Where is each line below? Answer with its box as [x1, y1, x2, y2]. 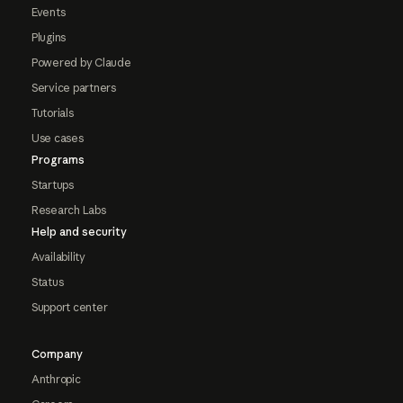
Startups [31, 178, 74, 193]
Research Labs [31, 203, 106, 218]
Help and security [31, 225, 127, 239]
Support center [31, 300, 108, 315]
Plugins [31, 31, 67, 45]
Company [31, 347, 83, 362]
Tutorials [31, 106, 74, 121]
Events [31, 5, 66, 20]
